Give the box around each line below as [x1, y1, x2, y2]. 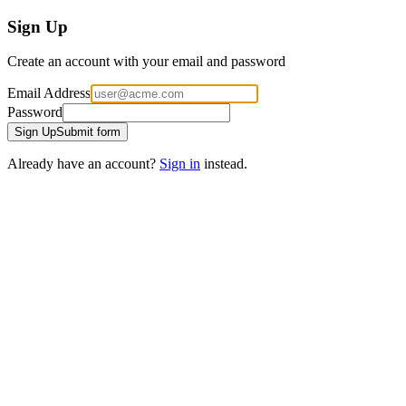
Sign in [159, 156, 200, 172]
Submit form [56, 125, 121, 140]
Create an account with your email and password [7, 53, 285, 70]
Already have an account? [7, 156, 159, 172]
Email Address [7, 85, 91, 101]
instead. [200, 156, 247, 172]
